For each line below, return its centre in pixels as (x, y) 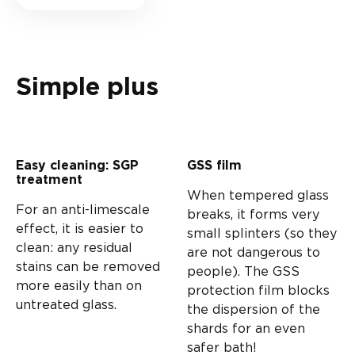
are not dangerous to (254, 252)
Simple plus (87, 87)
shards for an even (246, 328)
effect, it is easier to (80, 228)
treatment (49, 179)
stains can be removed (88, 266)
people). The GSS (243, 271)
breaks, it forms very (253, 214)
